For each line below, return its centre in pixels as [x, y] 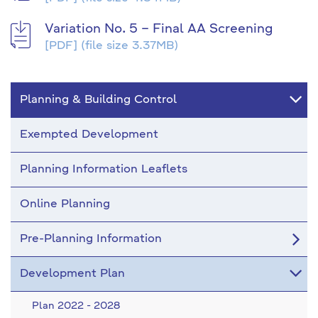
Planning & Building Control [98, 100]
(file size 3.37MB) [128, 46]
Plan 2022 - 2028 [76, 306]
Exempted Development [89, 135]
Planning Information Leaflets [104, 170]
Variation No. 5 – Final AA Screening [159, 29]
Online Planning [65, 204]
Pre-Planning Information [91, 239]
